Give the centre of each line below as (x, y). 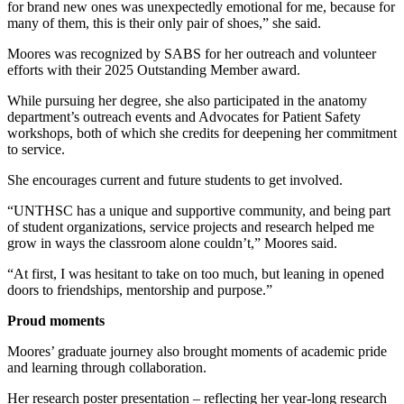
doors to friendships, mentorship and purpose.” (140, 290)
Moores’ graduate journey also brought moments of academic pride (197, 352)
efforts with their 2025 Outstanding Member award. (154, 70)
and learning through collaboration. (107, 368)
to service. (36, 150)
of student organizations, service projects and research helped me (191, 227)
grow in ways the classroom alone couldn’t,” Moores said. (172, 243)
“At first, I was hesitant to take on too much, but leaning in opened (196, 274)
